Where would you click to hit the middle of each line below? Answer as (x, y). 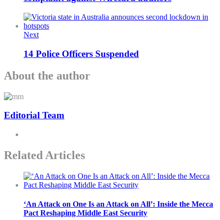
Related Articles (44, 155)
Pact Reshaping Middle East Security (85, 213)
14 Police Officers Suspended (81, 54)
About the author (47, 75)
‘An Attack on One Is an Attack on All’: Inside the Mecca (118, 204)
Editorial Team (34, 115)
